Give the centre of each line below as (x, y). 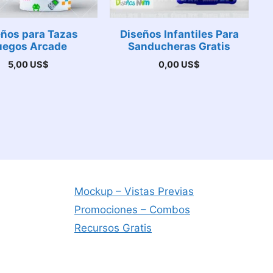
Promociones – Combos (132, 210)
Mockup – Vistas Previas (134, 191)
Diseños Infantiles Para (179, 34)
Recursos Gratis (113, 228)
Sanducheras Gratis (179, 46)
